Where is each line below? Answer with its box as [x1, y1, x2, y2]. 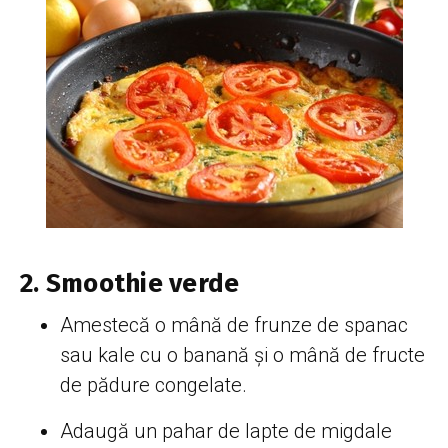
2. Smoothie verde [20, 267, 240, 299]
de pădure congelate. [60, 372, 247, 397]
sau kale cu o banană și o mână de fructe [60, 342, 425, 367]
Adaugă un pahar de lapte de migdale [60, 418, 392, 443]
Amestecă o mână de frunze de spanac [60, 312, 408, 337]
